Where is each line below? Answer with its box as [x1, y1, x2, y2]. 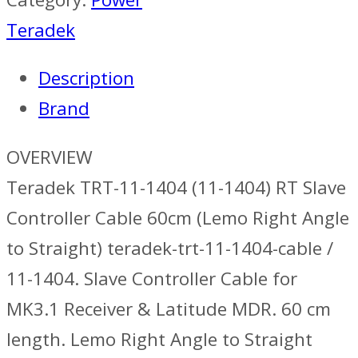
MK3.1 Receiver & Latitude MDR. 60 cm [6, 296, 331, 321]
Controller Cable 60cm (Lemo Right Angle [6, 205, 349, 230]
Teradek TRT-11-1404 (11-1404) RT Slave [6, 174, 346, 200]
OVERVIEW [6, 144, 93, 169]
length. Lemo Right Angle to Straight [6, 326, 312, 352]
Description [38, 66, 134, 91]
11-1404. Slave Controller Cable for [6, 265, 297, 291]
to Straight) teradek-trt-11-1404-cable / [6, 235, 333, 261]
